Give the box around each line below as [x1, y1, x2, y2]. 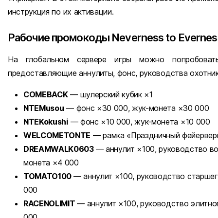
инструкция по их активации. [8, 6, 114, 17]
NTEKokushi [23, 116, 68, 127]
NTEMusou [23, 103, 64, 113]
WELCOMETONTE [23, 130, 91, 140]
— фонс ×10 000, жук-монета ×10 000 [70, 116, 210, 127]
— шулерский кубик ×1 [70, 89, 153, 99]
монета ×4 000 [23, 157, 79, 167]
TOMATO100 [23, 171, 72, 181]
